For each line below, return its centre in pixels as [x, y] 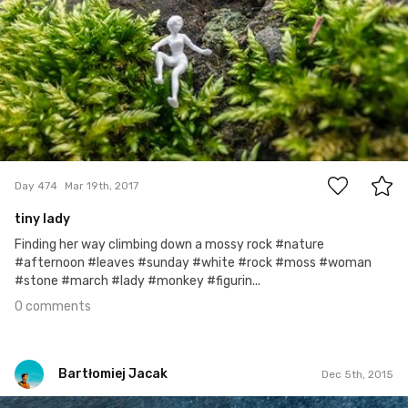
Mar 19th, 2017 [102, 185]
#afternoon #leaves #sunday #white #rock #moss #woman [193, 263]
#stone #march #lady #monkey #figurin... [138, 281]
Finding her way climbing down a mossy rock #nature [169, 245]
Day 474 [36, 185]
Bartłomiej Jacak [113, 374]
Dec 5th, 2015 [357, 374]
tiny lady [42, 219]
